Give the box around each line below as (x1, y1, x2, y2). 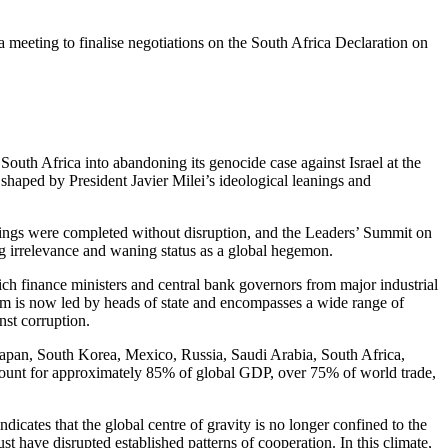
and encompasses (193, 294, 302, 312)
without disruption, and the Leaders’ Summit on (128, 224, 432, 242)
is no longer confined (255, 416, 388, 434)
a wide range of (302, 294, 404, 312)
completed (59, 224, 128, 242)
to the (388, 416, 427, 434)
